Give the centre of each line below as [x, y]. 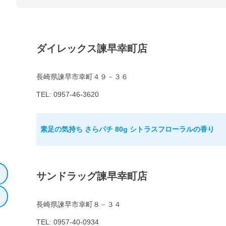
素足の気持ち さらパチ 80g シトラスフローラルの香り [127, 129]
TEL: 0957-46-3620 [68, 95]
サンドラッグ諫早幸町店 [92, 176]
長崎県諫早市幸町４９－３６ [82, 77]
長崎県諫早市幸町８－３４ [79, 205]
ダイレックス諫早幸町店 [92, 49]
